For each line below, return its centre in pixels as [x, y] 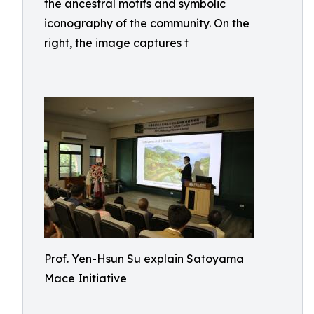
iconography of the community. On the [147, 23]
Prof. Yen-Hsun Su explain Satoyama [144, 259]
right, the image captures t [116, 43]
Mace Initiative [86, 278]
